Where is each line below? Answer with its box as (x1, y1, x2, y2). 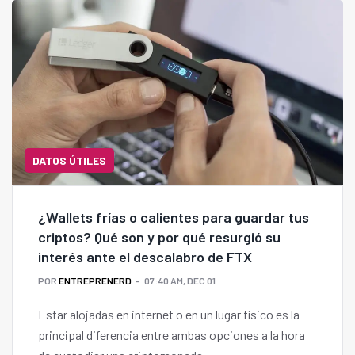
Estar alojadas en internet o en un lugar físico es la (38, 307, 300, 323)
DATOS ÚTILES (32, 154, 106, 168)
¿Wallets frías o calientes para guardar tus (38, 208, 309, 227)
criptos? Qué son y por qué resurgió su (38, 228, 281, 246)
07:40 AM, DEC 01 (144, 275, 216, 287)
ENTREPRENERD (59, 275, 132, 287)
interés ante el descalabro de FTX (38, 248, 252, 266)
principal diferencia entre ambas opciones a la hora (38, 327, 305, 343)
